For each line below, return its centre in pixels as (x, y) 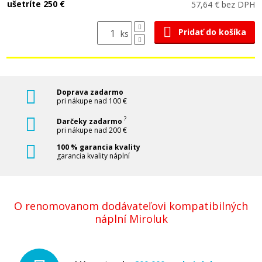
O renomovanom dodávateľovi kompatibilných (131, 206)
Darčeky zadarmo (90, 121)
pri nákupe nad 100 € (92, 101)
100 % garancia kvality (99, 147)
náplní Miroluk (131, 219)
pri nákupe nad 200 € (92, 130)
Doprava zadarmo (90, 92)
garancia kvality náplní (93, 156)
